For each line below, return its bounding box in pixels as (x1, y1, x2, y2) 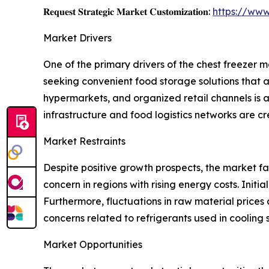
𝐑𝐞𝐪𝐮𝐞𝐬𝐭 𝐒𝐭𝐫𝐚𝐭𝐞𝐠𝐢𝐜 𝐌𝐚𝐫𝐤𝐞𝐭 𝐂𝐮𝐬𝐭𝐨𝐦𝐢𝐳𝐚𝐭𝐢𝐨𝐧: (43, 5, 213, 18)
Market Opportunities (43, 238, 142, 251)
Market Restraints (43, 135, 125, 148)
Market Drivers (43, 32, 112, 44)
